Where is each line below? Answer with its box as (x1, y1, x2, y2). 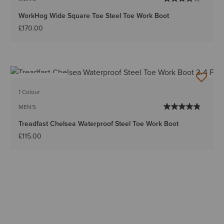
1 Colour (18, 87, 40, 96)
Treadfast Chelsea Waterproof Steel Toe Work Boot (18, 118, 179, 129)
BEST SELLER (25, 76, 62, 85)
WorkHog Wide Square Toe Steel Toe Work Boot (18, 10, 169, 21)
